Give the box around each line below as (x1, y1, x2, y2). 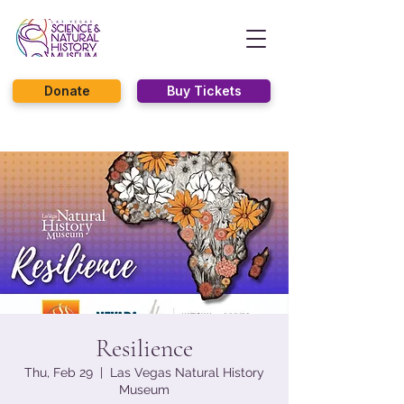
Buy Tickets (166, 83, 242, 98)
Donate (43, 83, 90, 98)
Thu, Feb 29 (24, 365, 93, 380)
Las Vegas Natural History (110, 365, 264, 380)
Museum (119, 382, 170, 397)
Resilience (96, 333, 193, 363)
